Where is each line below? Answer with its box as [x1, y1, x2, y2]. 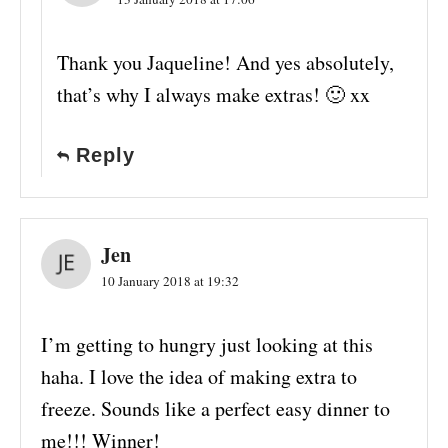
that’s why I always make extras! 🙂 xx [57, 81, 370, 109]
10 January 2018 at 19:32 [101, 272, 239, 291]
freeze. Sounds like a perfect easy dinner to [41, 395, 390, 423]
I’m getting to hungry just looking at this [41, 331, 373, 359]
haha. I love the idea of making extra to [41, 363, 357, 391]
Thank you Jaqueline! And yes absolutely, [57, 49, 394, 77]
